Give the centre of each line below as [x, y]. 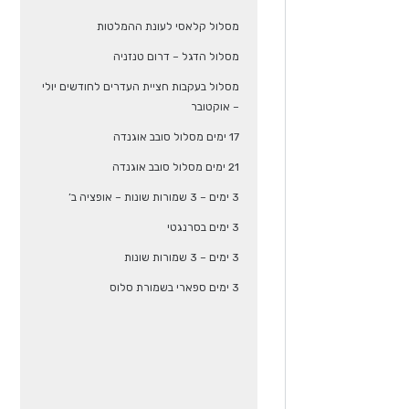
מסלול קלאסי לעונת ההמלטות [168, 26]
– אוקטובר [215, 107]
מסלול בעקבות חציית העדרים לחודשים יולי [140, 87]
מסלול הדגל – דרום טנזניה [176, 57]
